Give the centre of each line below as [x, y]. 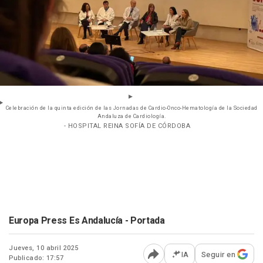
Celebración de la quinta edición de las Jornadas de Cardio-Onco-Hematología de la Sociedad [131, 108]
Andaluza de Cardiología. [131, 116]
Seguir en [218, 254]
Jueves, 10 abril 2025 [44, 248]
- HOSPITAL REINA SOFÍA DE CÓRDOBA [127, 126]
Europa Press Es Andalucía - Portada [87, 220]
